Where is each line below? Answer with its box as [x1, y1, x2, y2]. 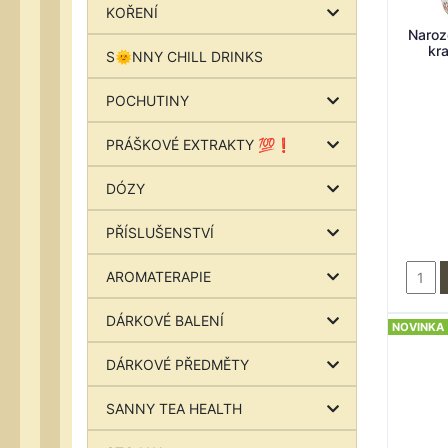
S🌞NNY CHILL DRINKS [105, 47, 263, 65]
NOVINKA [392, 320, 444, 334]
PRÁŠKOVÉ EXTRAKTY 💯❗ [105, 135, 292, 153]
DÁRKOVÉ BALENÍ [105, 311, 224, 329]
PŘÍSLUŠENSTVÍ [105, 223, 214, 241]
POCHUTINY [105, 91, 189, 109]
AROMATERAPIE [105, 267, 211, 285]
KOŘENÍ [105, 3, 158, 21]
